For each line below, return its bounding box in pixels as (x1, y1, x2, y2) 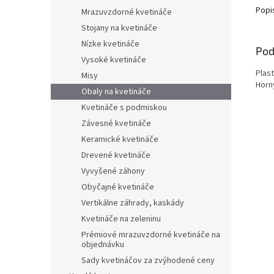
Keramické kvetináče (81, 133, 158, 146)
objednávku (81, 239, 124, 251)
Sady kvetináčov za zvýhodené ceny (81, 254, 215, 267)
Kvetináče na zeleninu (81, 213, 161, 226)
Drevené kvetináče (81, 149, 150, 162)
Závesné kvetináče (81, 117, 151, 130)
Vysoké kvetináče (81, 54, 146, 67)
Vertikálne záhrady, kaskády (81, 197, 184, 210)
